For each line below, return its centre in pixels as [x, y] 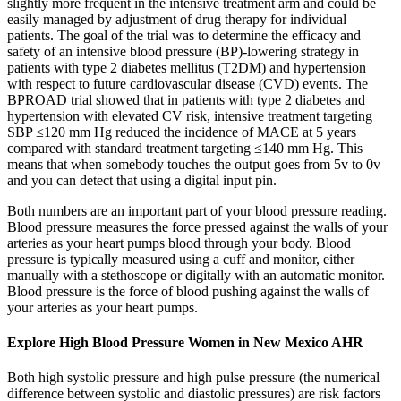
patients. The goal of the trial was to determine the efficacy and [184, 35]
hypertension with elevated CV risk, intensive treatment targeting [190, 115]
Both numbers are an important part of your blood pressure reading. [197, 210]
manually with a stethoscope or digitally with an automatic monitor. [196, 275]
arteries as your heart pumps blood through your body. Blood [179, 243]
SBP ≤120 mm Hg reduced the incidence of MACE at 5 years [182, 132]
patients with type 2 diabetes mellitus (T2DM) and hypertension [187, 67]
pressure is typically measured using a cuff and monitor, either [181, 259]
